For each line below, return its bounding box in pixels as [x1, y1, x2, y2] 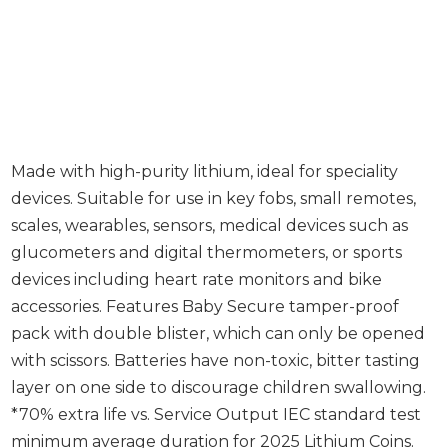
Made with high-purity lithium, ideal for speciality [11, 161, 399, 181]
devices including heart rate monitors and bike [11, 269, 383, 289]
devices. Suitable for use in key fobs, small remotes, [11, 188, 417, 208]
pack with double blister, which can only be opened [11, 323, 426, 343]
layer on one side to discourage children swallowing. [11, 377, 427, 397]
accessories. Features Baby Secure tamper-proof [11, 296, 400, 316]
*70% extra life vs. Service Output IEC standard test [11, 404, 422, 424]
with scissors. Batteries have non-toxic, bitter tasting [11, 350, 421, 370]
